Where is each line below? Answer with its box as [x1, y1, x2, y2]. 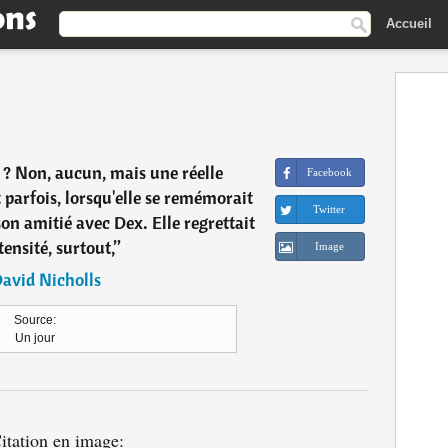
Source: [14, 313, 56, 327]
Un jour [15, 331, 55, 345]
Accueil [386, 15, 432, 31]
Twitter [313, 203, 346, 215]
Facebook [306, 166, 352, 178]
